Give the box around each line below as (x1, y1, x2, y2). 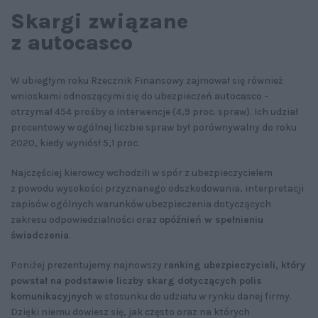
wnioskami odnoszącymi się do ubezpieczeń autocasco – (11, 89, 269, 102)
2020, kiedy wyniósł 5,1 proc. (11, 136, 142, 149)
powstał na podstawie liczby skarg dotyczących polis (11, 274, 262, 287)
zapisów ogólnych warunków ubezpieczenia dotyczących (11, 197, 271, 210)
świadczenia (11, 229, 69, 241)
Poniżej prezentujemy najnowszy (11, 258, 164, 271)
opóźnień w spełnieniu (159, 213, 263, 226)
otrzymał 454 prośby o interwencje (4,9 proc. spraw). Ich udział (11, 105, 298, 118)
